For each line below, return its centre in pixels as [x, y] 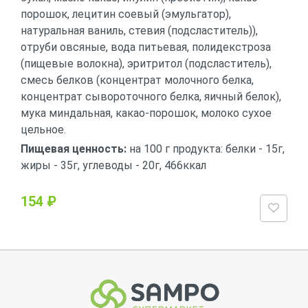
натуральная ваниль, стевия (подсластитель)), [139, 31]
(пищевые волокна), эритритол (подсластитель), [146, 64]
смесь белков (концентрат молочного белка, [137, 80]
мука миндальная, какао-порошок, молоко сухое [146, 113]
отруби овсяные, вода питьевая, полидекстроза [146, 47]
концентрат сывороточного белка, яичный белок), [151, 97]
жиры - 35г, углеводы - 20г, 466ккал [113, 165]
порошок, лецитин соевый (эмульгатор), [126, 14]
